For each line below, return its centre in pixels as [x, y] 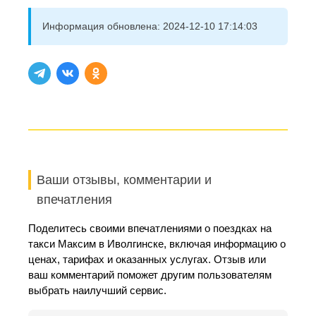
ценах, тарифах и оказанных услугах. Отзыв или [147, 259]
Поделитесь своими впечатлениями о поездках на [150, 228]
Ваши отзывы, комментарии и [124, 180]
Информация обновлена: [103, 26]
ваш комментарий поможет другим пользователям [150, 275]
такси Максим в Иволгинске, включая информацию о [157, 244]
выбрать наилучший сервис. [97, 290]
